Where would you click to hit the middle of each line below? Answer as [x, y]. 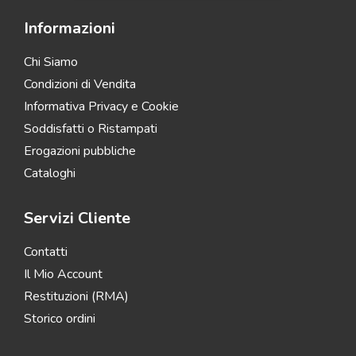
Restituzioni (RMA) [76, 297]
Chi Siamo [51, 62]
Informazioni [70, 29]
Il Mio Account [63, 275]
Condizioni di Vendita [80, 85]
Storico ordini [60, 319]
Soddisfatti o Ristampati [91, 129]
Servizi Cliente [77, 219]
